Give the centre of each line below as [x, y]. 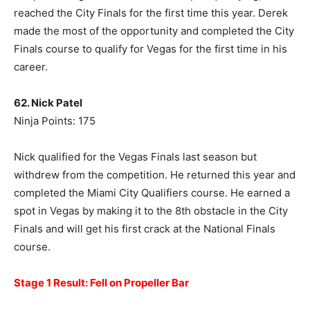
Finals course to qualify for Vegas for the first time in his [151, 49]
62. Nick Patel [48, 103]
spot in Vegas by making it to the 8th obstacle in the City [151, 211]
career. [31, 67]
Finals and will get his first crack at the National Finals [145, 229]
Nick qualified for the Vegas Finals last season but [135, 157]
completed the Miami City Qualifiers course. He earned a [152, 193]
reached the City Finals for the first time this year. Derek [151, 13]
